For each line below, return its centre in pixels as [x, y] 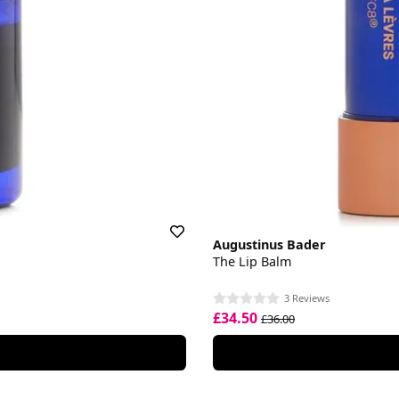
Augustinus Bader [269, 245]
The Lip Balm [252, 262]
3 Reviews [307, 297]
